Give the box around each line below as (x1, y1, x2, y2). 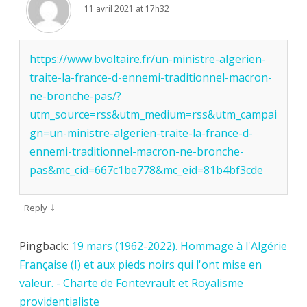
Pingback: (19, 238, 71, 254)
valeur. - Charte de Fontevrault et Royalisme (19, 275, 243, 291)
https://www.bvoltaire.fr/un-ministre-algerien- (29, 51, 266, 66)
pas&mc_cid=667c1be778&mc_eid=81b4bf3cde (29, 162, 263, 177)
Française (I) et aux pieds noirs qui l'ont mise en (19, 256, 262, 272)
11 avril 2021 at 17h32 (84, 2, 169, 14)
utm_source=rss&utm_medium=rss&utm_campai (29, 106, 277, 122)
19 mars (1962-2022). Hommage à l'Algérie (71, 238, 287, 254)
